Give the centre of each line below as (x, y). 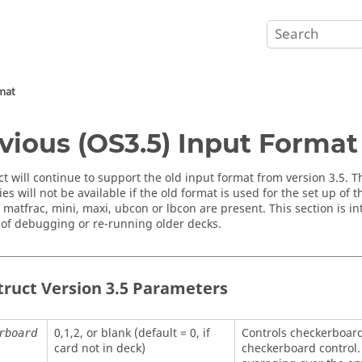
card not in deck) (99, 348)
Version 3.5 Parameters (133, 289)
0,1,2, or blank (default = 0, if (132, 333)
